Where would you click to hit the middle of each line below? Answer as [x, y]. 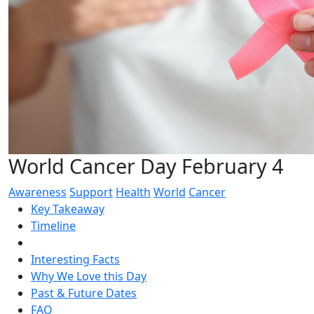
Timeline [53, 225]
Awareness [37, 192]
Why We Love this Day [89, 276]
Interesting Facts [75, 259]
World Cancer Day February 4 [146, 165]
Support [91, 192]
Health [133, 192]
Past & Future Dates [84, 293]
